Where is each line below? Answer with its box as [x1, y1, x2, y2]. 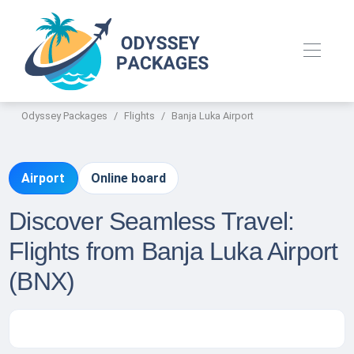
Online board [90, 171, 166, 186]
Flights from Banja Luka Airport [9, 237, 338, 266]
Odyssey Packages [21, 110, 108, 122]
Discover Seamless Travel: [9, 207, 295, 236]
